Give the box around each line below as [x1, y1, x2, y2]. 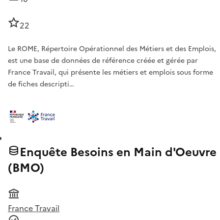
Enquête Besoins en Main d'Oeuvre [20, 143, 217, 162]
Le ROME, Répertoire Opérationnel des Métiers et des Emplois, [8, 44, 216, 55]
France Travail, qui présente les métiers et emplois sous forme [8, 67, 213, 78]
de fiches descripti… [8, 79, 74, 90]
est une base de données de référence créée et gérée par [8, 55, 198, 66]
